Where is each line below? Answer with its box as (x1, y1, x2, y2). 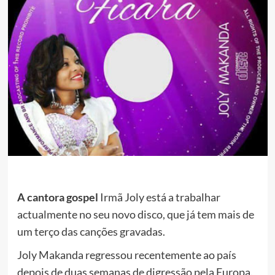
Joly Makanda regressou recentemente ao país (17, 247, 236, 261)
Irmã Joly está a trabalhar (99, 190, 220, 204)
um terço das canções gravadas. (17, 224, 165, 238)
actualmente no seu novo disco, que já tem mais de (17, 207, 254, 221)
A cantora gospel (17, 190, 100, 204)
